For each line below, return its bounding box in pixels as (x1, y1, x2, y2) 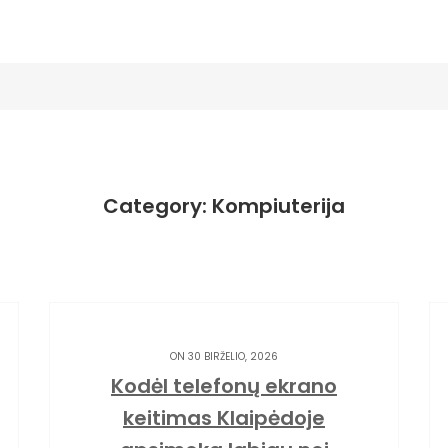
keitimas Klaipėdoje (123, 404, 325, 432)
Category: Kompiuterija (103, 192, 345, 220)
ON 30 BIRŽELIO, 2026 (170, 349, 278, 364)
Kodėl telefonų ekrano (111, 372, 337, 400)
